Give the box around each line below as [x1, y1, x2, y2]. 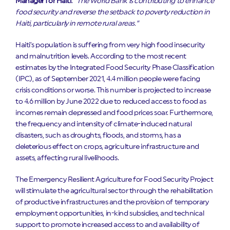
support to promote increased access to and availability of [15, 221, 200, 229]
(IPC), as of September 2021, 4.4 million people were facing [15, 75, 201, 83]
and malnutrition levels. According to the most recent [15, 53, 186, 61]
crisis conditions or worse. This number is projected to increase [15, 87, 211, 94]
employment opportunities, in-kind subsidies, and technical [15, 210, 204, 218]
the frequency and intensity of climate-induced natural [15, 121, 192, 128]
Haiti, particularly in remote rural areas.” [15, 20, 139, 28]
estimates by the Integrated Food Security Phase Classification [15, 64, 215, 72]
